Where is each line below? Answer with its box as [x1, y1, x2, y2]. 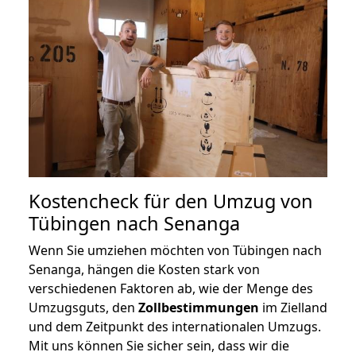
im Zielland [259, 299, 327, 317]
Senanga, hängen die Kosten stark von [29, 261, 260, 279]
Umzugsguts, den [29, 299, 138, 317]
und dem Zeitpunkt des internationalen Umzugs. [29, 318, 321, 336]
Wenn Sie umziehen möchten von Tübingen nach [29, 242, 322, 260]
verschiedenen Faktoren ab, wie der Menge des [29, 280, 313, 298]
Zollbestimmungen [138, 299, 259, 317]
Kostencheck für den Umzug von [29, 188, 313, 215]
